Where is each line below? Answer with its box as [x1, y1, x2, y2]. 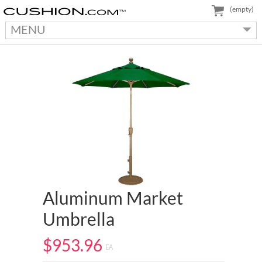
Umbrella [42, 208, 115, 230]
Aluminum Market [42, 187, 183, 209]
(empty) [230, 5, 254, 13]
